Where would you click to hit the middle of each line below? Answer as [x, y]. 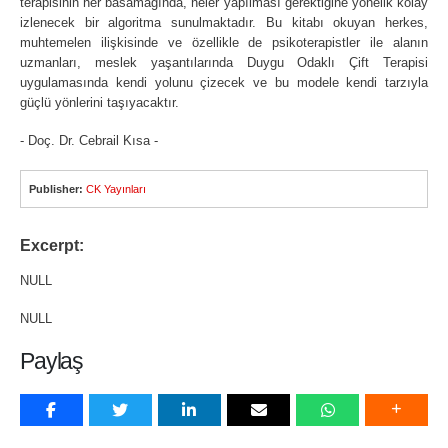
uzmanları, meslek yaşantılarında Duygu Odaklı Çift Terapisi [224, 62]
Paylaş [52, 360]
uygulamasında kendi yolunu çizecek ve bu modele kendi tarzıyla [224, 82]
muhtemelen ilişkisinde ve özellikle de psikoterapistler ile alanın [224, 42]
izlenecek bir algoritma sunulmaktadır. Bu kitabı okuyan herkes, [224, 22]
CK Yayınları [116, 189]
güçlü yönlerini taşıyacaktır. [99, 102]
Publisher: [56, 189]
